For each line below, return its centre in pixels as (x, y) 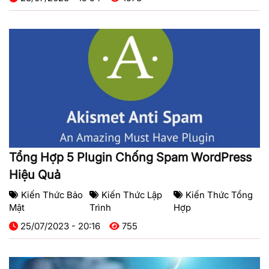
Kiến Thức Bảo (52, 195)
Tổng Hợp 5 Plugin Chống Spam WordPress (130, 158)
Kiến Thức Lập (131, 195)
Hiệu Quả (35, 175)
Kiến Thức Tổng (219, 195)
